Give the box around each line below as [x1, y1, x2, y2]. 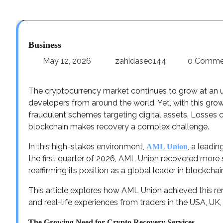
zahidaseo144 [113, 56, 168, 66]
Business [28, 39, 61, 50]
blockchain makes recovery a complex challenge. [28, 121, 209, 131]
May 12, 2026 [43, 56, 91, 66]
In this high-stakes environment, [28, 141, 144, 151]
